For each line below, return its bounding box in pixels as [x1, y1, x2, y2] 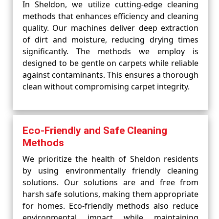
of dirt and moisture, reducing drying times [22, 34, 198, 45]
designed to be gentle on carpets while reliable [22, 58, 198, 68]
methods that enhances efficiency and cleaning [22, 11, 198, 22]
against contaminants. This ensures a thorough [22, 69, 198, 80]
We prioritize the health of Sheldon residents [22, 153, 198, 164]
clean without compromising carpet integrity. [22, 81, 190, 92]
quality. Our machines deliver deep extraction [22, 22, 198, 33]
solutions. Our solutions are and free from [22, 177, 198, 188]
